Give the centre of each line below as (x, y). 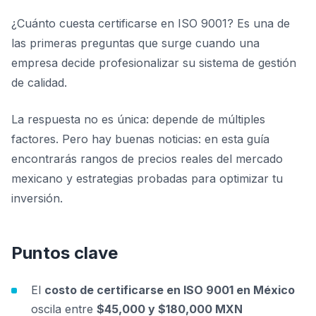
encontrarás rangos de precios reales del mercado (147, 159)
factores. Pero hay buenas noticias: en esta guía (140, 139)
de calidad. (39, 83)
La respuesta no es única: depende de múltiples (138, 119)
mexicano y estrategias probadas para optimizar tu (147, 178)
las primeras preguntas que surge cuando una (135, 43)
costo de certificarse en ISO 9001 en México (170, 290)
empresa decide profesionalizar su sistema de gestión (154, 63)
